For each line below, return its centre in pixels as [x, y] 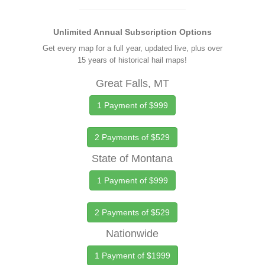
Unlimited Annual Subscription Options [132, 32]
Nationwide [132, 234]
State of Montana [132, 159]
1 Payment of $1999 [132, 256]
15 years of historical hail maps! [132, 60]
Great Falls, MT [132, 83]
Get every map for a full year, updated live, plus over [132, 48]
